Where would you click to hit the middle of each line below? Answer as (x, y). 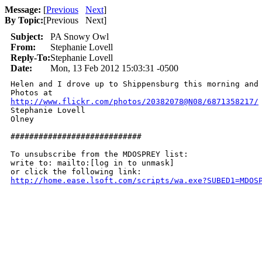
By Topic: (24, 20)
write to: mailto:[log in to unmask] (92, 163)
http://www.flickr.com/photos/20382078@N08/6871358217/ (135, 101)
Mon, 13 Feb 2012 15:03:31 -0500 (114, 68)
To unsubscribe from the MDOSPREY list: (99, 154)
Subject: (27, 37)
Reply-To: (30, 58)
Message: (23, 10)
